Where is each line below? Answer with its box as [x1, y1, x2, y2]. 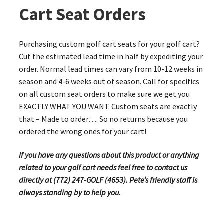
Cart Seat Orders [18, 3, 146, 25]
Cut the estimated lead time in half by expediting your [18, 51, 203, 61]
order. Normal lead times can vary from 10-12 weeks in [18, 63, 203, 74]
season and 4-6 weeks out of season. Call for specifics [18, 76, 199, 86]
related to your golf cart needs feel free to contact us [18, 162, 187, 173]
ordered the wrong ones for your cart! [18, 126, 146, 136]
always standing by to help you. [18, 187, 121, 198]
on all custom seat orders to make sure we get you [18, 88, 190, 99]
